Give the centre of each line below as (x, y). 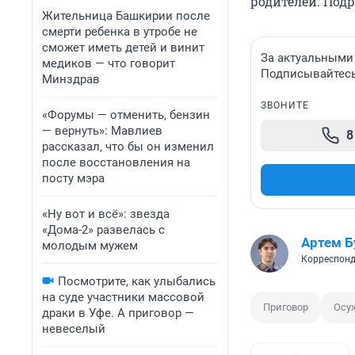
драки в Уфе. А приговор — (118, 313)
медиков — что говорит (109, 63)
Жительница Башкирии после (126, 16)
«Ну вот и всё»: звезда (106, 214)
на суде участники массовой (123, 297)
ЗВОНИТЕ (285, 106)
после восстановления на (116, 162)
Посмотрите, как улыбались (137, 281)
